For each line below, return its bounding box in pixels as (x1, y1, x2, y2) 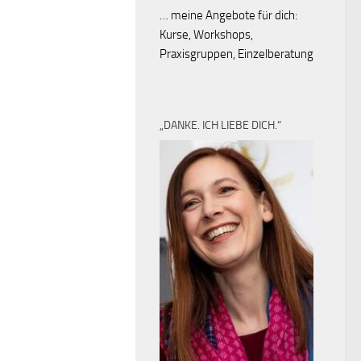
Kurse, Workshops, (160, 27, 253, 42)
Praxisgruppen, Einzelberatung (160, 47, 313, 61)
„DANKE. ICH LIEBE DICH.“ (160, 118, 281, 132)
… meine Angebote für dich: (160, 8, 297, 23)
